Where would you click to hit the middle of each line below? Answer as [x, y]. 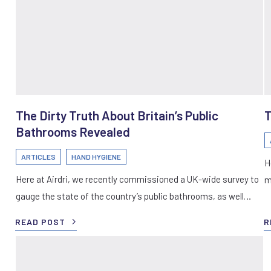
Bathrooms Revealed [73, 131]
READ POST [40, 221]
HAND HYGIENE [96, 156]
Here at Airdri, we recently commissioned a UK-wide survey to [137, 179]
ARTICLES [38, 156]
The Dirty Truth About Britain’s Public [117, 115]
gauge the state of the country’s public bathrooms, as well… [133, 196]
